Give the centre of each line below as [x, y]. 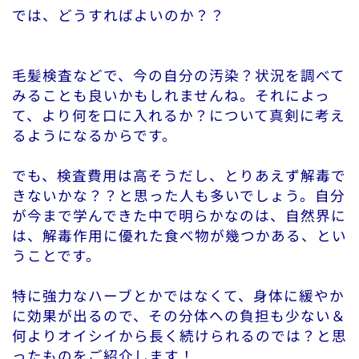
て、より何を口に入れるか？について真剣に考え [179, 115]
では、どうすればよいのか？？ [119, 15]
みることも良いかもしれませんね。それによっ [171, 95]
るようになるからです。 [95, 135]
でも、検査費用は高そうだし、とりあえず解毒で [179, 175]
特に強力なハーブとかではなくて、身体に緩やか [178, 296]
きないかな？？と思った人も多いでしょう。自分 [179, 196]
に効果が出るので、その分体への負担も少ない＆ [179, 316]
